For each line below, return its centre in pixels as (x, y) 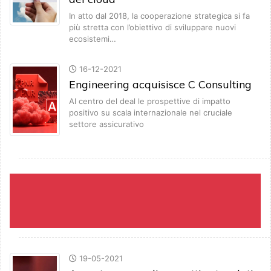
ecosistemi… (93, 39)
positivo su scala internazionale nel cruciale (151, 113)
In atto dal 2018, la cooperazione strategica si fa (159, 16)
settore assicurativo (106, 124)
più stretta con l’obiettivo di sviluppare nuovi (152, 28)
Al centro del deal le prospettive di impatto (150, 101)
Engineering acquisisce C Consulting (160, 85)
